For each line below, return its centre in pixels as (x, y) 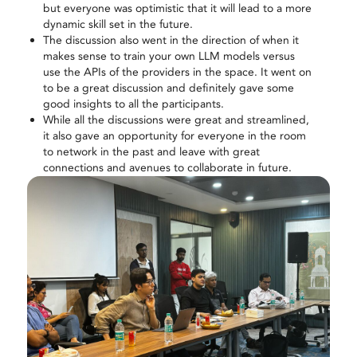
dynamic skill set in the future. (118, 24)
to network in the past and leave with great (151, 151)
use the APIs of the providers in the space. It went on (177, 72)
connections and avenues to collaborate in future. (167, 167)
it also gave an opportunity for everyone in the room (174, 135)
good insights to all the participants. (135, 104)
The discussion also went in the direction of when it (171, 40)
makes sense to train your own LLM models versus (169, 56)
